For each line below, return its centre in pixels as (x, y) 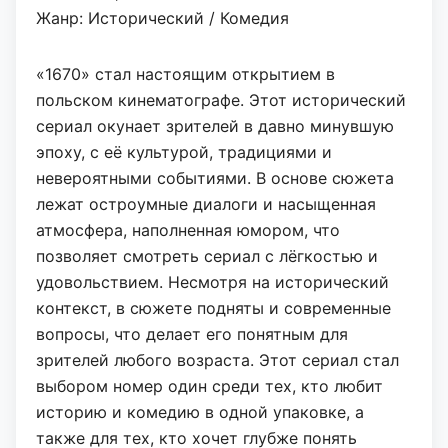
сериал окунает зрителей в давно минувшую (215, 126)
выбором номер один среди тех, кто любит (209, 386)
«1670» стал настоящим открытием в (185, 74)
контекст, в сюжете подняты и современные (213, 308)
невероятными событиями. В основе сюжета (215, 178)
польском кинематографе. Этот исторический (221, 100)
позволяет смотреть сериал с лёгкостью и (207, 256)
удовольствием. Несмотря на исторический (212, 282)
